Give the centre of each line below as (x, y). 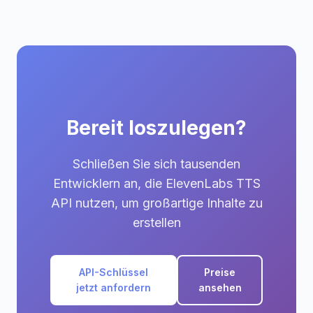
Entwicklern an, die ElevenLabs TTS (156, 183)
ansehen (220, 287)
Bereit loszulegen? (156, 128)
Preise (220, 272)
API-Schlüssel (114, 272)
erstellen (156, 223)
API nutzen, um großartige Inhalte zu (156, 203)
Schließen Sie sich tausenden (156, 164)
